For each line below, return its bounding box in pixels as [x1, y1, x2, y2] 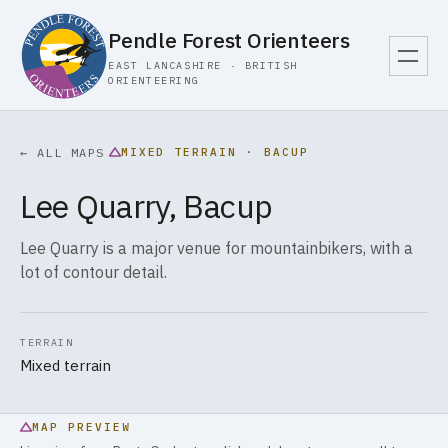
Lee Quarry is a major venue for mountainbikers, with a [20, 238, 414, 258]
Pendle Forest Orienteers [108, 26, 350, 54]
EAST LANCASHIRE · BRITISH [108, 59, 299, 72]
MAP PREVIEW [32, 419, 131, 434]
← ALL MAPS [20, 145, 105, 160]
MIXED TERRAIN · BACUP [120, 144, 310, 159]
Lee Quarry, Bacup [20, 185, 273, 227]
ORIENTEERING [108, 74, 200, 87]
